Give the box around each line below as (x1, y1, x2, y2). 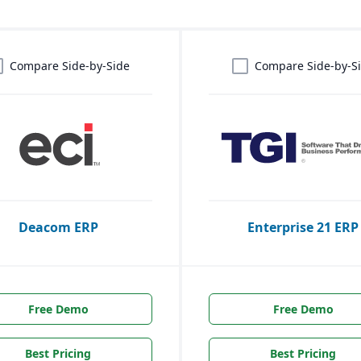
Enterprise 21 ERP (247, 218, 359, 236)
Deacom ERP (18, 218, 98, 236)
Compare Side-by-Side (9, 58, 130, 73)
